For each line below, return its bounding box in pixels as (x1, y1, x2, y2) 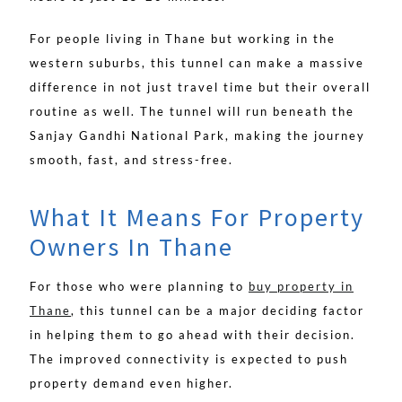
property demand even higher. (30, 376, 233, 391)
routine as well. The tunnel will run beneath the (30, 104, 354, 119)
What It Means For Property (30, 201, 364, 234)
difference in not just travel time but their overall (30, 80, 371, 95)
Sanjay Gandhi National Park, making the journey (30, 128, 365, 144)
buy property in (249, 279, 354, 294)
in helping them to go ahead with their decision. (30, 328, 355, 343)
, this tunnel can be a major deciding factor (71, 303, 364, 319)
